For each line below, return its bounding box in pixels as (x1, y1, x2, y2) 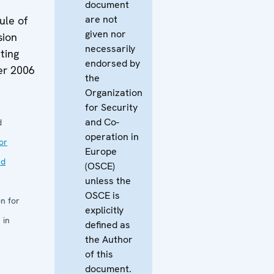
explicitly (85, 203, 124, 217)
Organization (85, 86, 143, 99)
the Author (85, 232, 133, 246)
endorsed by (85, 56, 140, 70)
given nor (85, 27, 126, 40)
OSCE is (85, 188, 120, 202)
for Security (85, 100, 138, 114)
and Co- (85, 115, 119, 128)
